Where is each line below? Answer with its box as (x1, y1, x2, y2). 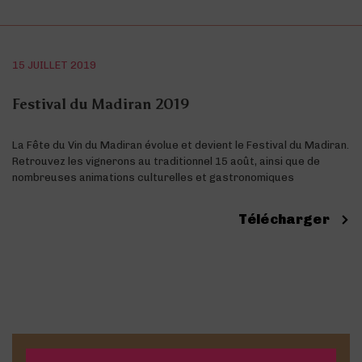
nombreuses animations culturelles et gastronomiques (12, 170, 294, 183)
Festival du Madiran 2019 (12, 95, 190, 113)
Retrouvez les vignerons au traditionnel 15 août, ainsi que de (12, 154, 320, 167)
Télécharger (238, 210, 332, 227)
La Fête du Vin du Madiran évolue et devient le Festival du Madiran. (12, 138, 349, 151)
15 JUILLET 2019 (12, 58, 97, 71)
